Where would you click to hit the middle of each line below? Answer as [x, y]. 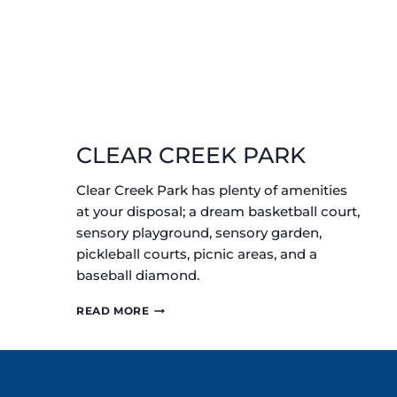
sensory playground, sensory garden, [199, 233]
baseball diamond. [138, 276]
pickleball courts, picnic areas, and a [197, 254]
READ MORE [113, 311]
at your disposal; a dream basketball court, [218, 212]
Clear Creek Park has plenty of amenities [212, 191]
